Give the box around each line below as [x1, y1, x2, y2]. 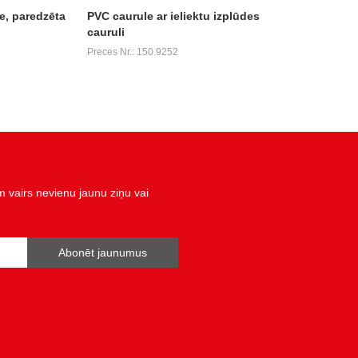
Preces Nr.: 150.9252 [86, 46, 178, 58]
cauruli [86, 25, 125, 38]
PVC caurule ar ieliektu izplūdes [86, 9, 260, 22]
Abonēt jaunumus [58, 246, 147, 260]
